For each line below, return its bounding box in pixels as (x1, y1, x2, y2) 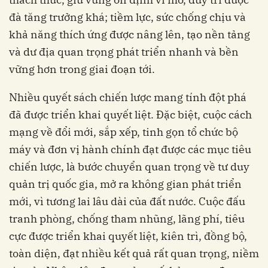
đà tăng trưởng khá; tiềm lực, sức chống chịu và (9, 10, 246, 25)
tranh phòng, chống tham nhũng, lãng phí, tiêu (9, 212, 245, 226)
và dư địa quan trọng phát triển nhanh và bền (9, 45, 239, 59)
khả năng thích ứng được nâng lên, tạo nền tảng (9, 28, 250, 42)
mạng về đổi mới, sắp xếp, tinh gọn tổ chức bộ (9, 125, 238, 139)
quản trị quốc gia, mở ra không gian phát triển (9, 177, 242, 191)
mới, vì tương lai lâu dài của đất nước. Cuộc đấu (9, 194, 245, 209)
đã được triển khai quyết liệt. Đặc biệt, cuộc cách (9, 108, 252, 122)
